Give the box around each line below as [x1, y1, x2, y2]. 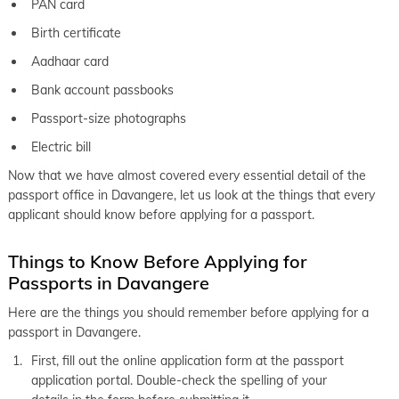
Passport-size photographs [31, 110, 190, 126]
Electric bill [31, 138, 94, 155]
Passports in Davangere [8, 271, 209, 294]
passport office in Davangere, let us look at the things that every [8, 186, 375, 203]
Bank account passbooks [31, 81, 177, 98]
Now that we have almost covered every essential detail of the [8, 167, 366, 183]
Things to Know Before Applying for [8, 249, 307, 273]
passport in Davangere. [8, 323, 144, 340]
